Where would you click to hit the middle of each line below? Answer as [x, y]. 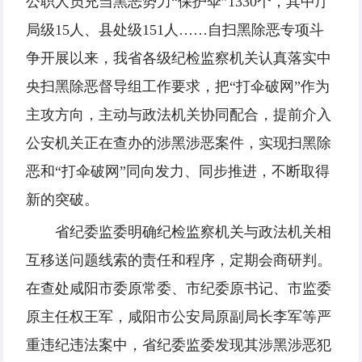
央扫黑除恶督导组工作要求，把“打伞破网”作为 [178, 87]
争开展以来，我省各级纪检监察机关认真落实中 [179, 59]
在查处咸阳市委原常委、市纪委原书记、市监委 [179, 289]
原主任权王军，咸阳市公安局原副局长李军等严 [179, 317]
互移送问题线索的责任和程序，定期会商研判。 [179, 261]
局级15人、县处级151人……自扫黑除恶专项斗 [175, 30]
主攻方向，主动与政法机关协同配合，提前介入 [179, 115]
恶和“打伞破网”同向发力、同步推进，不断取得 [178, 172]
